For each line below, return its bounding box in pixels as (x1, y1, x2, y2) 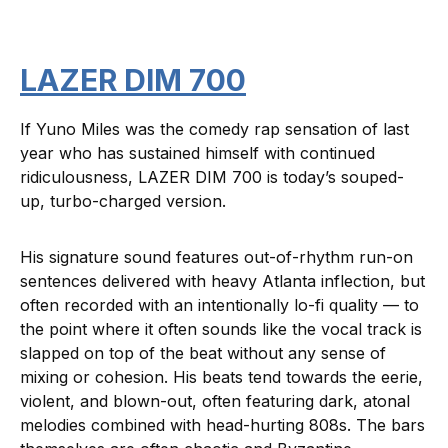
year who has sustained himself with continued (20, 143, 375, 164)
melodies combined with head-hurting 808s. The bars (20, 415, 425, 436)
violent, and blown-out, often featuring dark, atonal (20, 391, 410, 412)
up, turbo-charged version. (20, 191, 231, 212)
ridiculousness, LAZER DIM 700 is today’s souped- (20, 167, 404, 188)
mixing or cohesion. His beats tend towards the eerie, (20, 367, 423, 388)
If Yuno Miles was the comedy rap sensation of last (20, 119, 409, 140)
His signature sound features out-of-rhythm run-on (20, 247, 413, 268)
